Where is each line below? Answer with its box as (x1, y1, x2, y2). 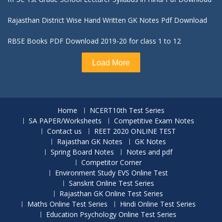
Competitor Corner (81, 158, 142, 167)
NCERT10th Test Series (90, 106, 165, 115)
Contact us (47, 126, 82, 136)
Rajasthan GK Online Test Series (59, 189, 163, 198)
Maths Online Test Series (27, 199, 108, 209)
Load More (92, 58, 130, 67)
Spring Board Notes (50, 147, 114, 157)
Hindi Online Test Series (119, 199, 196, 209)
